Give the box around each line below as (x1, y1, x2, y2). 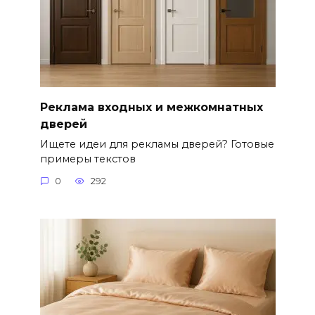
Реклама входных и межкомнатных (39, 100, 263, 114)
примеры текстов (39, 152, 136, 165)
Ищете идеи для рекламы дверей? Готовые (39, 137, 274, 150)
